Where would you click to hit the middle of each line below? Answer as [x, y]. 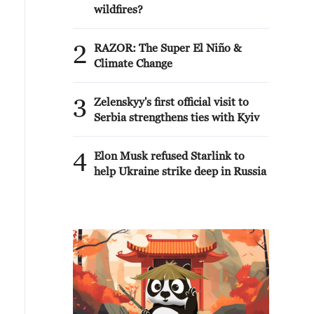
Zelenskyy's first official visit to [171, 102]
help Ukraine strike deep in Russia [180, 171]
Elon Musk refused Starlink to [169, 156]
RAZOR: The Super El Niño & [168, 48]
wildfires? [118, 9]
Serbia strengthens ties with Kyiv [177, 117]
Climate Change [133, 63]
